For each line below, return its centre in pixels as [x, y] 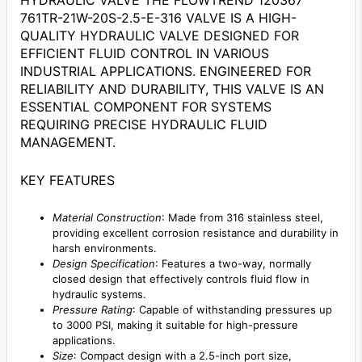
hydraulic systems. [99, 295]
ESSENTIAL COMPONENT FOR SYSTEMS [146, 107]
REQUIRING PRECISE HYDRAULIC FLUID [144, 125]
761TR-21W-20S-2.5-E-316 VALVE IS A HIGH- [158, 18]
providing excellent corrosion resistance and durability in [196, 233]
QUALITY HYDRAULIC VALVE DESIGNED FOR [160, 36]
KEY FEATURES [67, 181]
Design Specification [104, 264]
